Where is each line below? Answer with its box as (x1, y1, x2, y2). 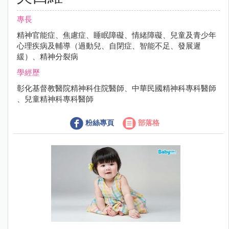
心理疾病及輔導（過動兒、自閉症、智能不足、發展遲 (17, 41, 201, 51)
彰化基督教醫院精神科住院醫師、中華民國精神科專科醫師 (17, 84, 216, 93)
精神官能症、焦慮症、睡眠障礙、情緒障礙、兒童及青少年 (17, 31, 216, 40)
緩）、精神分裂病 (17, 52, 78, 61)
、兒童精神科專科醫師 (17, 95, 94, 104)
